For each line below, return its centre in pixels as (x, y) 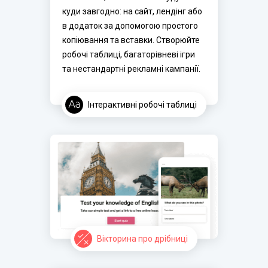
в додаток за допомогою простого (130, 25)
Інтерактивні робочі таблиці (142, 104)
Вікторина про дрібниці (142, 238)
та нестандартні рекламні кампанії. (131, 68)
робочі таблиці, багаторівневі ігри (129, 54)
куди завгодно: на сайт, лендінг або (132, 11)
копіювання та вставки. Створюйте (131, 40)
